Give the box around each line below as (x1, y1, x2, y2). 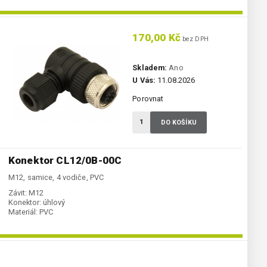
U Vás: (132, 76, 156, 85)
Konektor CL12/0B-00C (8, 154, 122, 167)
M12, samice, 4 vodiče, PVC (8, 173, 104, 182)
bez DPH (180, 35, 209, 44)
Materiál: (8, 207, 38, 217)
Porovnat (132, 94, 164, 104)
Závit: (8, 188, 27, 198)
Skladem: (132, 63, 167, 73)
